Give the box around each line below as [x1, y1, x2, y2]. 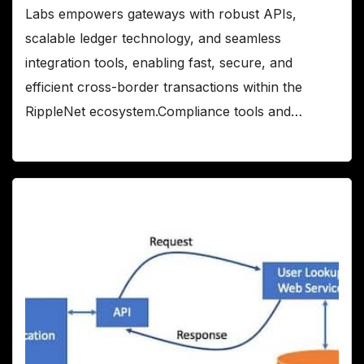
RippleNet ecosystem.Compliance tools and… [25, 103, 302, 120]
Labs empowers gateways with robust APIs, [25, 6, 297, 23]
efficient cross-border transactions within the [25, 79, 302, 96]
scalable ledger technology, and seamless [25, 30, 281, 47]
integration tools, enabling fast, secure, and [25, 54, 292, 71]
